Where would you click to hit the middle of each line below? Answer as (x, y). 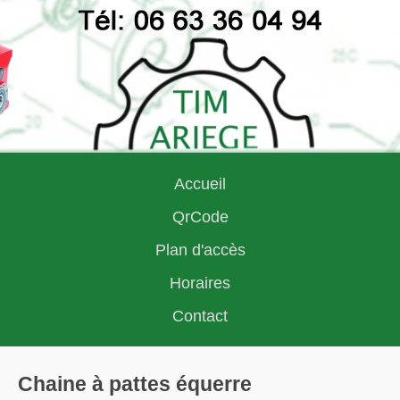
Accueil (200, 184)
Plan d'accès (200, 250)
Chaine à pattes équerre (135, 384)
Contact (200, 316)
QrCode (200, 217)
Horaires (200, 283)
